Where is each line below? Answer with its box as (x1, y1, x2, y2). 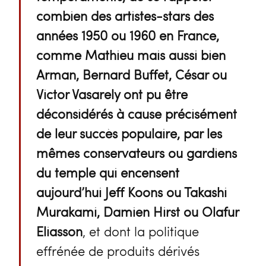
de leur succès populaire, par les (36, 123, 222, 142)
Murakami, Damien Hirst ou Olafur (36, 202, 239, 220)
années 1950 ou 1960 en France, (36, 26, 219, 44)
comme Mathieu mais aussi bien (36, 45, 226, 64)
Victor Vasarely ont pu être (36, 84, 188, 103)
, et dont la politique (82, 221, 199, 240)
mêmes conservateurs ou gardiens (36, 143, 237, 161)
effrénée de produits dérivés (36, 241, 199, 259)
